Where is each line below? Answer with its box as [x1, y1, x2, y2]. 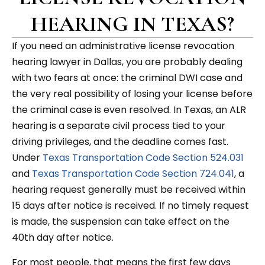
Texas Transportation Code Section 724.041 [32, 167, 234, 181]
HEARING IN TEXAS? [31, 11, 234, 37]
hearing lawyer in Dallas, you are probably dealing [12, 55, 243, 69]
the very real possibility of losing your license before [12, 87, 253, 101]
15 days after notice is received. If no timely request [12, 199, 249, 213]
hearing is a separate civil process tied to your [12, 119, 225, 133]
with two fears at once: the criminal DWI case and [12, 71, 243, 85]
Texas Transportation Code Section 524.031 [43, 151, 244, 165]
